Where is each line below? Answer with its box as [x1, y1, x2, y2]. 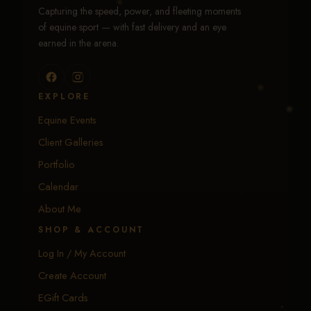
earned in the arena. [38, 35, 119, 50]
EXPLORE [38, 90, 91, 103]
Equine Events [38, 112, 96, 127]
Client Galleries [38, 134, 103, 149]
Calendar [38, 178, 78, 194]
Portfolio [38, 156, 75, 171]
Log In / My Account [38, 245, 126, 260]
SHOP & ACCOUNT [38, 223, 145, 236]
